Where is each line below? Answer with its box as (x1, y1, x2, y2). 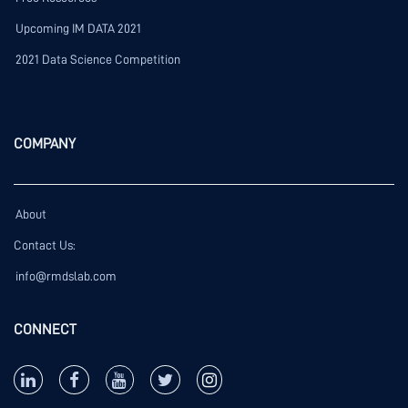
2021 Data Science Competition (15, 53, 180, 66)
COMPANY (14, 137, 76, 152)
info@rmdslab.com (15, 270, 117, 283)
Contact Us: (14, 239, 76, 252)
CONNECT (14, 322, 76, 338)
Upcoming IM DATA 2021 (15, 22, 141, 36)
